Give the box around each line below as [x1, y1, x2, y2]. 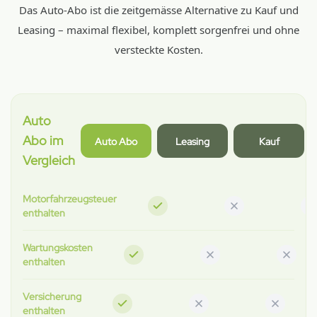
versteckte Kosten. [114, 42, 203, 57]
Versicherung [23, 290, 81, 303]
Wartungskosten [23, 241, 93, 254]
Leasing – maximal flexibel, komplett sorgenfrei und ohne [18, 23, 299, 37]
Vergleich [23, 152, 75, 168]
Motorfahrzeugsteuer [23, 192, 117, 205]
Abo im [23, 132, 63, 149]
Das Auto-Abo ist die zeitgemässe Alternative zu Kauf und [18, 3, 299, 17]
